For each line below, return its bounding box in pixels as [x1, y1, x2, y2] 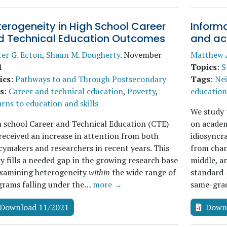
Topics [190, 61, 217, 72]
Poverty [127, 86, 156, 97]
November [124, 49, 162, 60]
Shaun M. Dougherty [46, 49, 120, 60]
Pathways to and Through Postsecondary [15, 73, 166, 85]
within [89, 167, 112, 178]
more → [93, 179, 122, 190]
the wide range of [112, 167, 176, 178]
